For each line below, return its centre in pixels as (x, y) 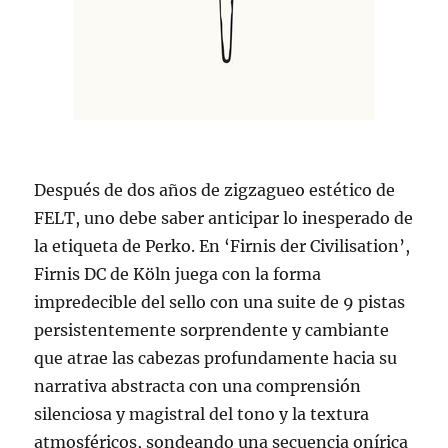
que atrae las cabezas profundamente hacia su (216, 358)
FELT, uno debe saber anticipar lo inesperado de (224, 218)
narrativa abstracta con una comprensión (198, 386)
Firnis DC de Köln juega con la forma (178, 274)
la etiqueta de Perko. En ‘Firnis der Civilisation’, (222, 246)
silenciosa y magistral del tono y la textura (202, 414)
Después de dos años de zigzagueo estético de (215, 190)
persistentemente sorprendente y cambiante (212, 330)
